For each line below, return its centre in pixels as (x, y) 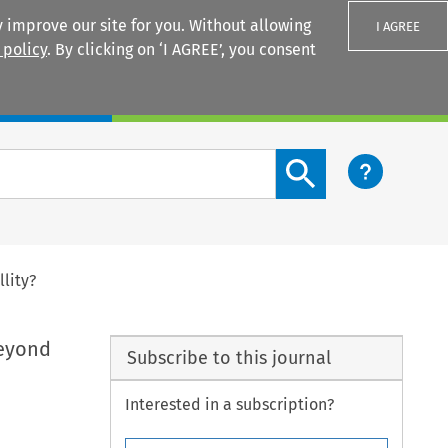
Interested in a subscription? (230, 405)
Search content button (357, 160)
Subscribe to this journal (228, 357)
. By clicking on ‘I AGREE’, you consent (181, 49)
